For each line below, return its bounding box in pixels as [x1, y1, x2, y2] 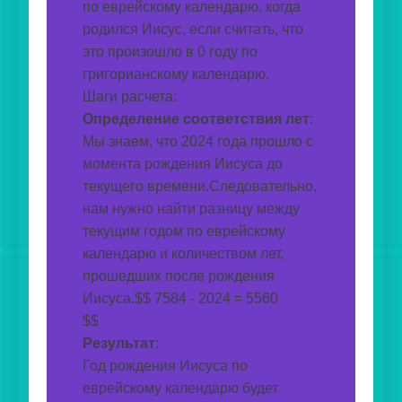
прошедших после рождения [83, 268, 275, 284]
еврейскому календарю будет [83, 380, 278, 397]
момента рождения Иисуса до [83, 156, 283, 172]
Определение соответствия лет [83, 111, 310, 127]
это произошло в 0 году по [83, 44, 258, 60]
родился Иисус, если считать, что [83, 22, 303, 38]
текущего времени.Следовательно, [83, 179, 317, 195]
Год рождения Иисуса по [83, 358, 248, 374]
